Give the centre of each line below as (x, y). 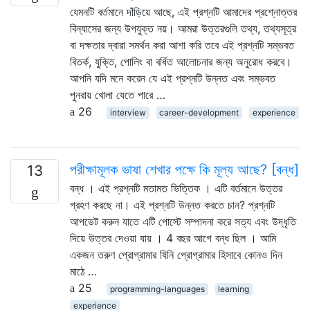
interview (128, 112)
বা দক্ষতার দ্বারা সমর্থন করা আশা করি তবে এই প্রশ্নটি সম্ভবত (182, 45)
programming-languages (157, 289)
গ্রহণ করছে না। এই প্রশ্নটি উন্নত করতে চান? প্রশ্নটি (172, 204)
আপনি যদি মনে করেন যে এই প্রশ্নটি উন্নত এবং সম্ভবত (173, 78)
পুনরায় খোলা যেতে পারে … (118, 94)
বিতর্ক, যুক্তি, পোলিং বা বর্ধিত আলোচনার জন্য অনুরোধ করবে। (181, 61)
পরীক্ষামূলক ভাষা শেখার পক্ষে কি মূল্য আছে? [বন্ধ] (184, 169)
